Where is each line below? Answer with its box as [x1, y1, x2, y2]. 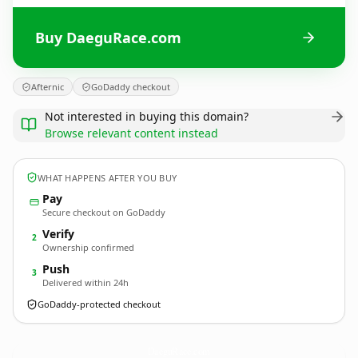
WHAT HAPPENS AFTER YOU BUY [38, 171, 177, 184]
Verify [42, 226, 74, 241]
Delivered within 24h [42, 276, 129, 288]
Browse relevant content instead [45, 125, 218, 141]
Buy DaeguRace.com [35, 27, 181, 47]
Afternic [31, 81, 64, 93]
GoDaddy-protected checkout [38, 298, 161, 310]
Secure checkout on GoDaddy [42, 206, 165, 218]
